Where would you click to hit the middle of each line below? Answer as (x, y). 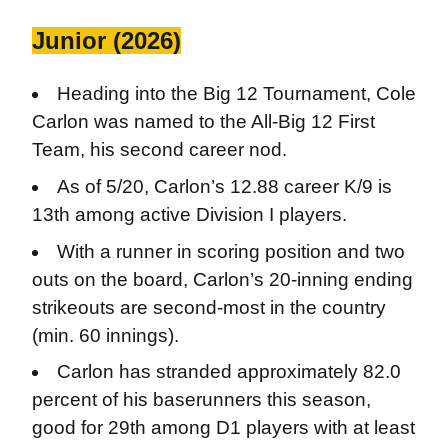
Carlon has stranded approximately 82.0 (229, 372)
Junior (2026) (106, 40)
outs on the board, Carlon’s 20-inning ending (222, 279)
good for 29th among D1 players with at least (223, 428)
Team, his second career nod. (159, 149)
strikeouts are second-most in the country (208, 307)
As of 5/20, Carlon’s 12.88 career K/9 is (225, 186)
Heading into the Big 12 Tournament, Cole (237, 93)
